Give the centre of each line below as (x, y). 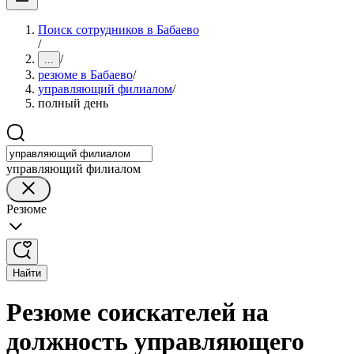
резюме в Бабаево (85, 75)
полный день (73, 103)
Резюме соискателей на (137, 313)
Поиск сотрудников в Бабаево (119, 30)
